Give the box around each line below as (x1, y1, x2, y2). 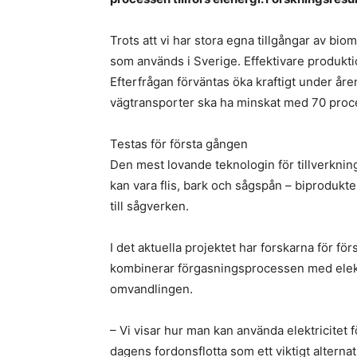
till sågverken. (110, 198, 189, 214)
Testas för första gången (110, 136, 248, 152)
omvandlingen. (110, 281, 193, 297)
